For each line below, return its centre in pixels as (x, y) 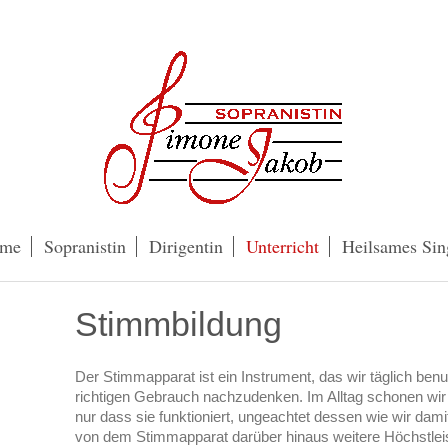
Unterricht (282, 246)
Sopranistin (84, 246)
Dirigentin (185, 246)
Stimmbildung (178, 324)
